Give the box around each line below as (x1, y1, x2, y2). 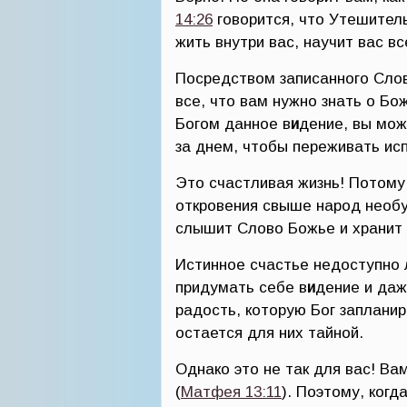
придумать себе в (175, 279, 307, 296)
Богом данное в (175, 115, 291, 133)
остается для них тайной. (175, 324, 363, 342)
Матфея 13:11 (181, 383, 282, 401)
